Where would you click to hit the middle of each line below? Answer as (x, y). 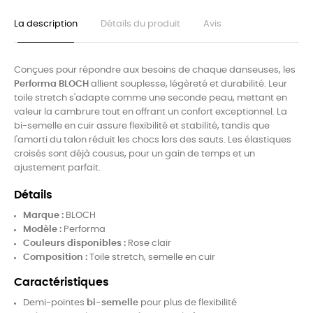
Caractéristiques (61, 282)
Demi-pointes (55, 303)
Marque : (43, 215)
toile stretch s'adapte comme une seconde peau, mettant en (151, 98)
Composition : (55, 257)
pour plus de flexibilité (188, 303)
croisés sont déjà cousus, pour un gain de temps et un (134, 154)
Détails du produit (140, 24)
